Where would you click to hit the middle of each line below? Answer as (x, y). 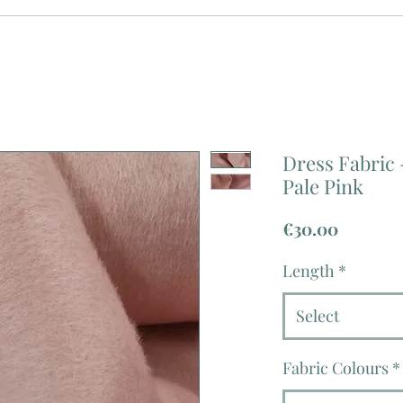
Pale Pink (323, 187)
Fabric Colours (336, 368)
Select (318, 316)
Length (309, 271)
